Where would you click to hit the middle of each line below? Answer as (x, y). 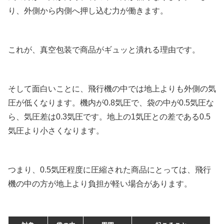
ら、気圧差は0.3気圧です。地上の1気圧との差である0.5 (109, 117)
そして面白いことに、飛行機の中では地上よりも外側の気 (112, 89)
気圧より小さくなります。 (56, 131)
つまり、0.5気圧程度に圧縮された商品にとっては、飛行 (109, 170)
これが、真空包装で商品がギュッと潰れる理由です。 (104, 50)
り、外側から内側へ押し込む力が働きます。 (88, 11)
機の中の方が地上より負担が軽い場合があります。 (100, 184)
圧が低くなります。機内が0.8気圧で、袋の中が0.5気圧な (111, 103)
